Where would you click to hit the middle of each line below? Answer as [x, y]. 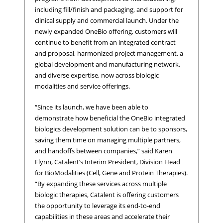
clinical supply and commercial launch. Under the [107, 21]
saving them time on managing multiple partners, [108, 140]
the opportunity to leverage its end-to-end [98, 205]
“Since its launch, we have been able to [92, 107]
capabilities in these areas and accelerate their [102, 216]
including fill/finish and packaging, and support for [109, 10]
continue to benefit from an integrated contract [105, 43]
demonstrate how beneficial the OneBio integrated [110, 118]
